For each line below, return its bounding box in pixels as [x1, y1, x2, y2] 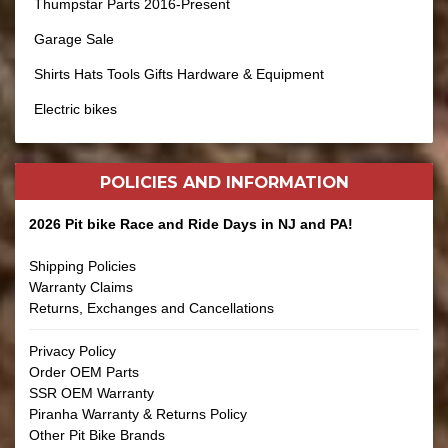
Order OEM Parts [29, 364, 139, 380]
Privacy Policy [29, 343, 116, 359]
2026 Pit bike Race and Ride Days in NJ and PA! [29, 216, 353, 232]
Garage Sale [34, 31, 114, 47]
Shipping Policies [29, 258, 136, 274]
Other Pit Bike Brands [29, 427, 165, 443]
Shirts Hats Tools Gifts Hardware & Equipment [34, 66, 324, 82]
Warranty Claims [29, 279, 133, 295]
